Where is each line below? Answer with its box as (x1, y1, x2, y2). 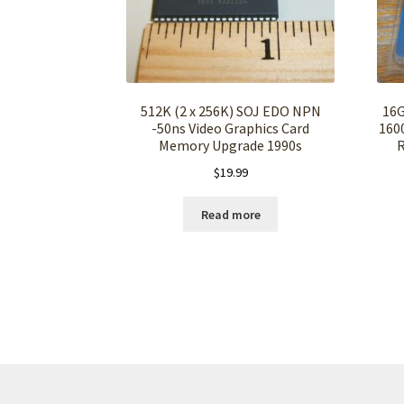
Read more (200, 206, 261, 223)
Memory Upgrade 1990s (159, 136, 303, 155)
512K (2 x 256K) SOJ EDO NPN (140, 102, 321, 121)
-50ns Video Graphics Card (151, 119, 310, 138)
